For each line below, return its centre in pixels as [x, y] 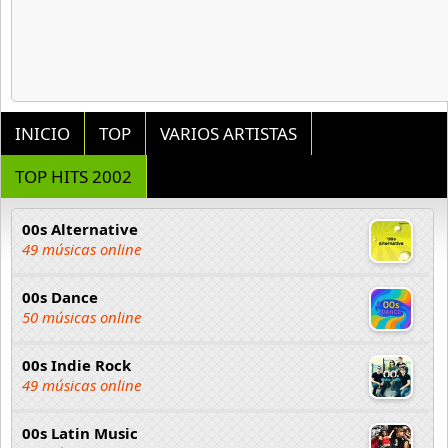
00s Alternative [80, 229]
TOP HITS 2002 [73, 176]
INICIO [42, 133]
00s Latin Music [80, 433]
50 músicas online [81, 317]
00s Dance [60, 297]
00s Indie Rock [76, 365]
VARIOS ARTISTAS [228, 133]
